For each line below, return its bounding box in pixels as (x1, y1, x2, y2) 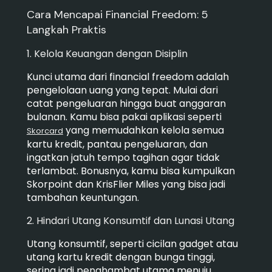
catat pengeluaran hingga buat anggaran (26, 96, 226, 110)
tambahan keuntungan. (26, 190, 139, 205)
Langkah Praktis (26, 22, 106, 37)
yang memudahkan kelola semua (63, 123, 224, 137)
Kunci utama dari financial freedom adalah (26, 69, 229, 84)
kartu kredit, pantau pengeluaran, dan (26, 137, 208, 151)
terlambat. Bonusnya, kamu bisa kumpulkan (26, 163, 235, 178)
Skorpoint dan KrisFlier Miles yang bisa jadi (26, 177, 225, 191)
